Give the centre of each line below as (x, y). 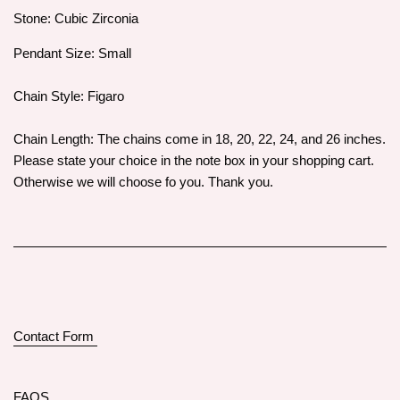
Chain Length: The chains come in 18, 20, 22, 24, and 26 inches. (200, 139)
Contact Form (55, 337)
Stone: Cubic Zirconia (76, 19)
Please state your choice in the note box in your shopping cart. (194, 161)
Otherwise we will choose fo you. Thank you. (143, 182)
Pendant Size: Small (74, 54)
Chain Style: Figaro (69, 96)
